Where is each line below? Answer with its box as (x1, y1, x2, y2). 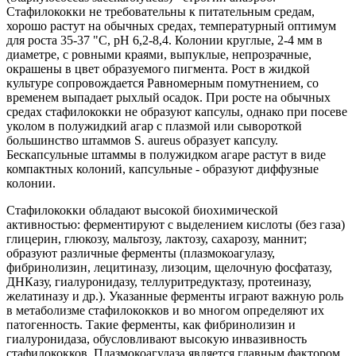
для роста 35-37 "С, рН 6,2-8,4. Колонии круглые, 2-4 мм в (6, 33, 323, 48)
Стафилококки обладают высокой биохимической (6, 203, 278, 218)
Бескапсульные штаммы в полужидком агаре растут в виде (6, 148, 326, 162)
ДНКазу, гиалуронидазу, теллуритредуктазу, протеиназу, (6, 275, 311, 289)
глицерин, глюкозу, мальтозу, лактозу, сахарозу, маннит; (6, 232, 307, 246)
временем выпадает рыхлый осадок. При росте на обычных (6, 91, 331, 105)
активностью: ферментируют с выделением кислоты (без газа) (6, 218, 345, 232)
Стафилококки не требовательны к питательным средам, (6, 5, 315, 19)
